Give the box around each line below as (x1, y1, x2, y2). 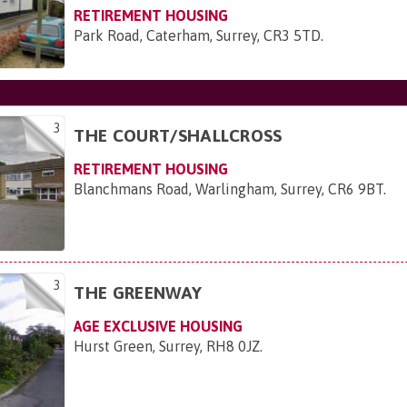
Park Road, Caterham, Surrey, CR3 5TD (74, 27, 322, 45)
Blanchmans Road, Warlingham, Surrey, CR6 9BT (74, 180, 384, 197)
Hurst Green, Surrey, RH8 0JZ (74, 337, 261, 354)
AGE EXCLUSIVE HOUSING (74, 317, 243, 334)
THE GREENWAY (74, 282, 203, 303)
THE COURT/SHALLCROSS (74, 124, 283, 145)
